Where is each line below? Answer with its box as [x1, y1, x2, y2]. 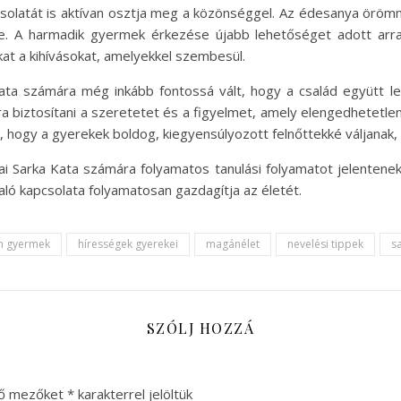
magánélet [206, 236, 260, 252]
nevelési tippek [287, 236, 363, 252]
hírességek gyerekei [78, 236, 178, 252]
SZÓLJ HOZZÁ [146, 319, 255, 337]
